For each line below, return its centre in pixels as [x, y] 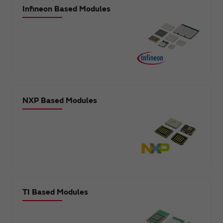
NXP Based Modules [60, 100]
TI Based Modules [55, 192]
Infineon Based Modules [66, 9]
